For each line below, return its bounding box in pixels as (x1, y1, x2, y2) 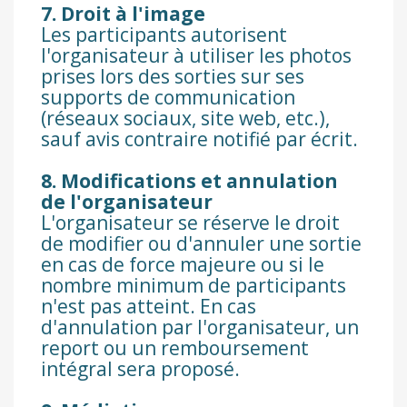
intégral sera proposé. (41, 356, 240, 382)
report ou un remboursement (41, 335, 309, 362)
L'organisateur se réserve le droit (41, 210, 340, 236)
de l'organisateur (41, 189, 213, 215)
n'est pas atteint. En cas (41, 293, 256, 320)
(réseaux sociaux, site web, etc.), (41, 105, 330, 132)
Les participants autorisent (41, 22, 287, 48)
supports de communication (41, 84, 295, 111)
